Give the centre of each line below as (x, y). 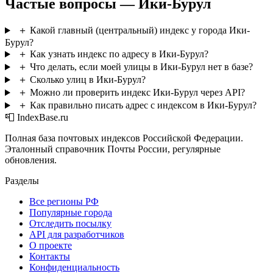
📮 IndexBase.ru (37, 118)
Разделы (22, 181)
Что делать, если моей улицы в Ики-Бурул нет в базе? (141, 67)
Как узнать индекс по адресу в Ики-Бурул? (119, 54)
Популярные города (71, 213)
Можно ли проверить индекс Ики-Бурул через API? (137, 93)
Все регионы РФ (64, 202)
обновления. (31, 160)
